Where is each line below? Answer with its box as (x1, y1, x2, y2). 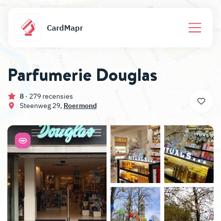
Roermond (63, 101, 97, 110)
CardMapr (47, 23, 83, 33)
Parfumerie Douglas (7, 63, 157, 86)
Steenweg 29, (18, 101, 64, 110)
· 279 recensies (25, 92, 73, 101)
